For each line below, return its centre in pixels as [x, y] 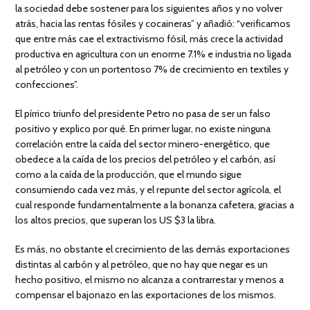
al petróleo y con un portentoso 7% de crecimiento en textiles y [152, 69]
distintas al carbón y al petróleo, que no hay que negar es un [142, 264]
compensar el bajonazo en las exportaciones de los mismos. [146, 294]
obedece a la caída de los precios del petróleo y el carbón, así [146, 159]
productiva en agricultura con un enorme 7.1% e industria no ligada [154, 54]
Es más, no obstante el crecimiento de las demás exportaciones [153, 249]
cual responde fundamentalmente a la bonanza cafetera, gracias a [155, 204]
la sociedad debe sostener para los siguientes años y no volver [149, 8]
